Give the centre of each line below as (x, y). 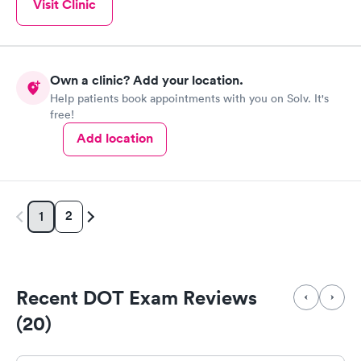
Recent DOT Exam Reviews (137, 297)
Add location (115, 138)
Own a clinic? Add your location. (147, 80)
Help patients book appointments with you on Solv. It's (189, 98)
